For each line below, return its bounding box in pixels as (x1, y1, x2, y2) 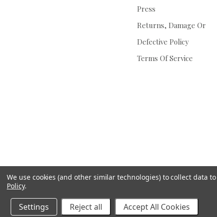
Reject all (70, 201, 102, 212)
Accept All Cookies (124, 201, 190, 212)
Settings (19, 201, 49, 212)
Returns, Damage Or (137, 20, 206, 31)
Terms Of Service (137, 53, 193, 63)
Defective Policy (137, 37, 189, 47)
